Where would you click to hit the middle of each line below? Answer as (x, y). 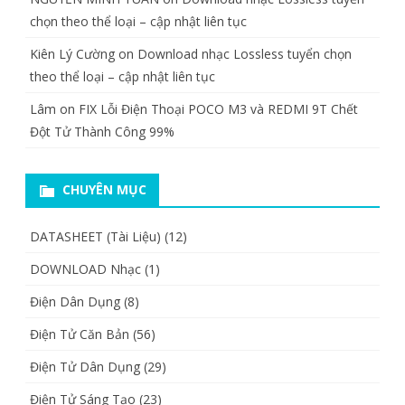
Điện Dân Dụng (75, 301)
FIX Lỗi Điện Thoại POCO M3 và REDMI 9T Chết (218, 108)
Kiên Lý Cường (72, 53)
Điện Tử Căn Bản (80, 334)
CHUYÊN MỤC (104, 189)
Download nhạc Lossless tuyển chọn (245, 53)
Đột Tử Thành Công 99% (102, 131)
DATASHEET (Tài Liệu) (95, 236)
